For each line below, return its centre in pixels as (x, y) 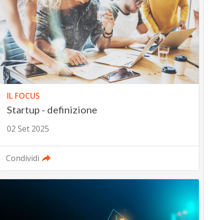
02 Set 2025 (28, 129)
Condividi (22, 158)
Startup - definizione (52, 110)
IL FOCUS (23, 96)
